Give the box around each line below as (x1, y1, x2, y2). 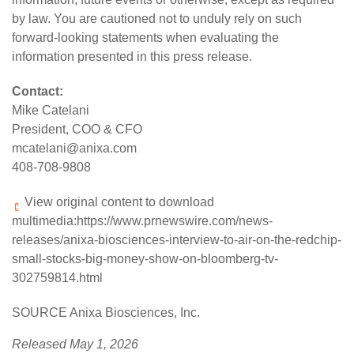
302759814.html (12, 271, 103, 285)
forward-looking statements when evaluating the (12, 31, 279, 45)
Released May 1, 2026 (12, 337, 138, 352)
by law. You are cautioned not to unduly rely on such (12, 12, 302, 26)
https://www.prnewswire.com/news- (77, 214, 273, 228)
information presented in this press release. (12, 50, 252, 64)
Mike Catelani (12, 104, 89, 118)
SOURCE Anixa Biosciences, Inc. (12, 306, 200, 320)
